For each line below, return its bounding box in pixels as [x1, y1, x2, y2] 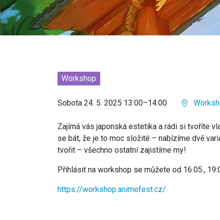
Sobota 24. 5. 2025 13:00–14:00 [57, 98, 167, 108]
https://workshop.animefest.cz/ [57, 185, 166, 194]
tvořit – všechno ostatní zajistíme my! [57, 145, 186, 155]
